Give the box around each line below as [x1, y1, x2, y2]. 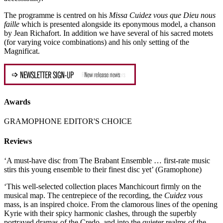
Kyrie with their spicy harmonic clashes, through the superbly [4, 209, 197, 218]
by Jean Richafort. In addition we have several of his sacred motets [4, 28, 213, 37]
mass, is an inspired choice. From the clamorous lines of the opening [4, 200, 218, 209]
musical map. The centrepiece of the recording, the [4, 191, 164, 200]
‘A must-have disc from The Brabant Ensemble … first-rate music [4, 156, 210, 165]
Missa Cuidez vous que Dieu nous [109, 10, 216, 19]
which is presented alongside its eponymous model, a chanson [19, 19, 216, 28]
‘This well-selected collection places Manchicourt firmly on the [4, 182, 201, 191]
